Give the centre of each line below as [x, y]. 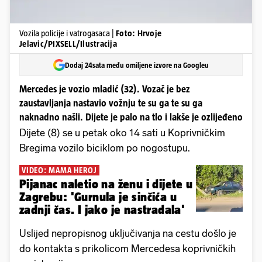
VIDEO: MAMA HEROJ [59, 170]
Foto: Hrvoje [139, 33]
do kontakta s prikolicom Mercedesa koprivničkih [127, 249]
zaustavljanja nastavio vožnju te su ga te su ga [111, 103]
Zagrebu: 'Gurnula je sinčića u [98, 197]
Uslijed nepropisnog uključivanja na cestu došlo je [128, 234]
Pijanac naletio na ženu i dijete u [106, 184]
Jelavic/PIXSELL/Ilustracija [68, 44]
